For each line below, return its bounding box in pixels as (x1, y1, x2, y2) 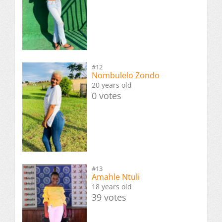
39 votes (92, 191, 126, 203)
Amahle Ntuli (92, 171, 140, 182)
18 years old (92, 181, 132, 191)
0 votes (92, 90, 121, 102)
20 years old (92, 80, 132, 90)
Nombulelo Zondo (92, 70, 160, 81)
